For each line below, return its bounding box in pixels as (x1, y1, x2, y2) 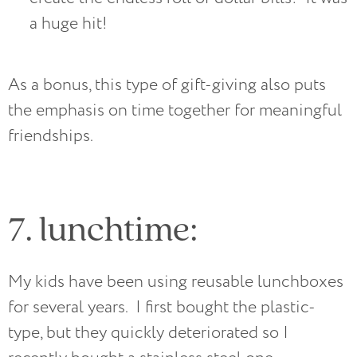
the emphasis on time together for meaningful (8, 99, 342, 123)
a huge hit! (29, 12, 112, 36)
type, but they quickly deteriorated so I (8, 320, 288, 344)
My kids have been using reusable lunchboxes (8, 269, 343, 293)
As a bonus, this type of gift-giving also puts (8, 73, 326, 97)
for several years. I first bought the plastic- (8, 295, 316, 319)
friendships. (8, 124, 93, 148)
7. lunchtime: (8, 203, 198, 251)
